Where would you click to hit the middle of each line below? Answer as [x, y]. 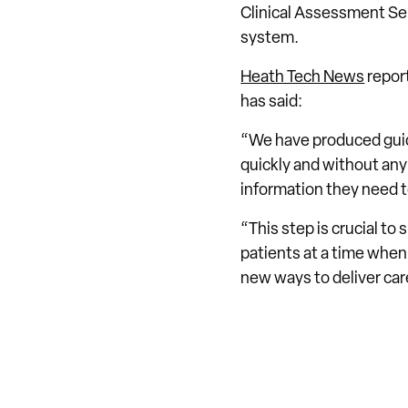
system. [270, 39]
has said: [272, 102]
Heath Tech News [303, 78]
